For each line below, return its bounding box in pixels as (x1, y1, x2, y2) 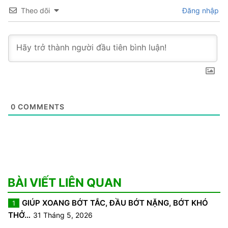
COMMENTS (16, 102, 65, 111)
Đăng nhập (180, 6, 219, 15)
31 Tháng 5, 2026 (33, 210, 93, 219)
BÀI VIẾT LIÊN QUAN (8, 175, 122, 190)
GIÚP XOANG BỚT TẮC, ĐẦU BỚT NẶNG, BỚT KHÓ (22, 197, 208, 208)
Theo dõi (21, 6, 50, 15)
